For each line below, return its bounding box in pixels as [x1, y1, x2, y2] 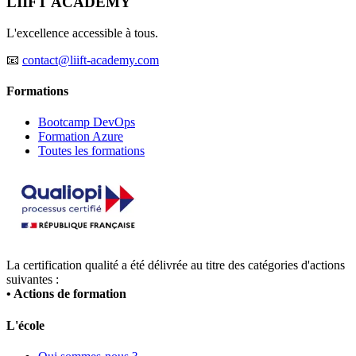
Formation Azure [38, 130, 123, 144]
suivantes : [6, 273, 59, 287]
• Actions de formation [6, 287, 126, 301]
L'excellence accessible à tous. [6, 25, 158, 40]
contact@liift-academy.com [22, 52, 159, 67]
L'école [6, 318, 44, 332]
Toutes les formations [38, 144, 145, 158]
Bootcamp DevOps [38, 115, 135, 130]
